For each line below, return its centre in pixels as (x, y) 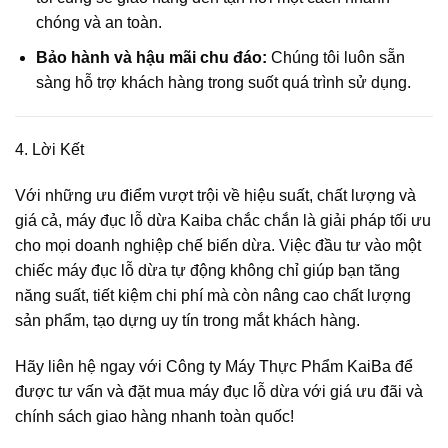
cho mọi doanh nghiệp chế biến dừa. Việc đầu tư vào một (218, 246)
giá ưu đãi (366, 391)
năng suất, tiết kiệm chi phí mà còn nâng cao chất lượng (213, 296)
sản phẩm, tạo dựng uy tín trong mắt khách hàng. (187, 321)
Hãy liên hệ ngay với (90, 366)
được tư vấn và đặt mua (102, 391)
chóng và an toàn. (98, 23)
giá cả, (40, 221)
